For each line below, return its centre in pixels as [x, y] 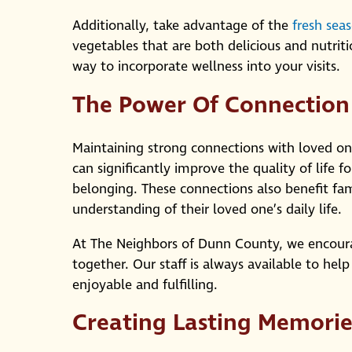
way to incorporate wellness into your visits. [206, 67]
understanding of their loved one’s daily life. [207, 210]
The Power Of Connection [211, 105]
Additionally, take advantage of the [182, 26]
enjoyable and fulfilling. [145, 285]
